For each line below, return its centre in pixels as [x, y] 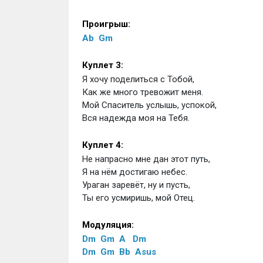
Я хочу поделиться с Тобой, [138, 79]
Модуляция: [108, 225]
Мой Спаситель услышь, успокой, [149, 105]
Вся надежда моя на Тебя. [136, 118]
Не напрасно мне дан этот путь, [146, 159]
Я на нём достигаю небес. [134, 172]
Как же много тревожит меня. [142, 92]
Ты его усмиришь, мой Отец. [138, 198]
